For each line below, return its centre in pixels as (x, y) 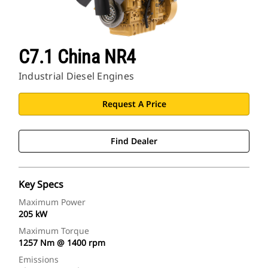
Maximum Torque (54, 231)
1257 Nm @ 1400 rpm (62, 243)
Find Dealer (134, 141)
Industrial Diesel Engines (76, 76)
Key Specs (41, 185)
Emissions (39, 260)
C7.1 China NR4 (77, 57)
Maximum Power (52, 202)
